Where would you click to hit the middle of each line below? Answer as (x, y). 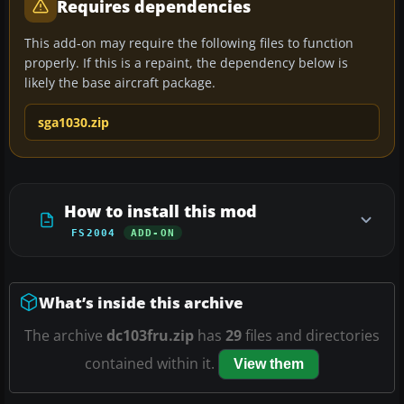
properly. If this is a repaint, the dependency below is (186, 62)
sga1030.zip (73, 122)
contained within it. (151, 363)
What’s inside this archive (141, 302)
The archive (65, 335)
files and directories (311, 335)
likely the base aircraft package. (120, 82)
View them (269, 363)
